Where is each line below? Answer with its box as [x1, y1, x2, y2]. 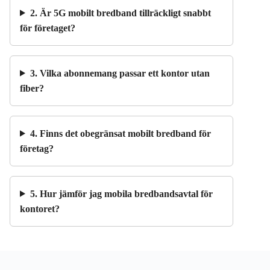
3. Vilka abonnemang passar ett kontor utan [30, 67, 210, 78]
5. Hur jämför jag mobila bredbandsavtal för [30, 188, 213, 199]
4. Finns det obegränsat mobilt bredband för [30, 128, 211, 139]
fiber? [20, 83, 44, 93]
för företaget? [20, 22, 75, 33]
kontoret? [20, 203, 60, 214]
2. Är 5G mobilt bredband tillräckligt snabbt [30, 7, 211, 18]
